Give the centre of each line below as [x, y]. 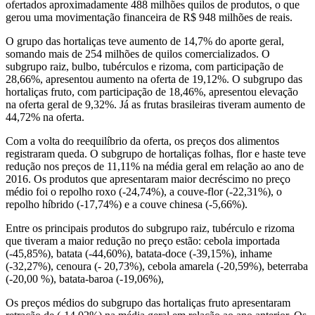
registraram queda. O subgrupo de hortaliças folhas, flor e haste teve [156, 153]
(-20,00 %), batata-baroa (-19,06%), [85, 278]
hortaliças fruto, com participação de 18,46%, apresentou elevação [152, 91]
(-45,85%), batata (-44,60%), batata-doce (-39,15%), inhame [139, 253]
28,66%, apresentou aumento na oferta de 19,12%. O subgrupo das [154, 79]
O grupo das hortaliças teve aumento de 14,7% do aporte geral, [145, 41]
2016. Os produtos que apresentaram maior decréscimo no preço [148, 179]
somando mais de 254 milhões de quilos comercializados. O [138, 53]
